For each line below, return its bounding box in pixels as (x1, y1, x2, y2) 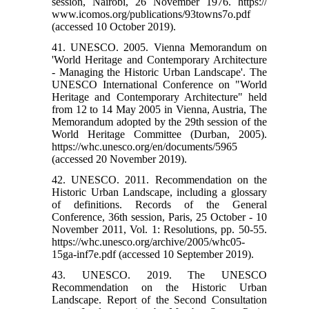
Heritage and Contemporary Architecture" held (52, 91, 267, 103)
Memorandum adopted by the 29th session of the (52, 116, 267, 128)
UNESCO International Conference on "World (52, 79, 267, 91)
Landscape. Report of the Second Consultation (52, 294, 267, 306)
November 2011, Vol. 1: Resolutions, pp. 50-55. (52, 223, 267, 236)
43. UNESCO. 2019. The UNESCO (52, 269, 267, 281)
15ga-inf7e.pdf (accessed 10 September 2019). (52, 248, 255, 261)
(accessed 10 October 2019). (52, 21, 177, 33)
